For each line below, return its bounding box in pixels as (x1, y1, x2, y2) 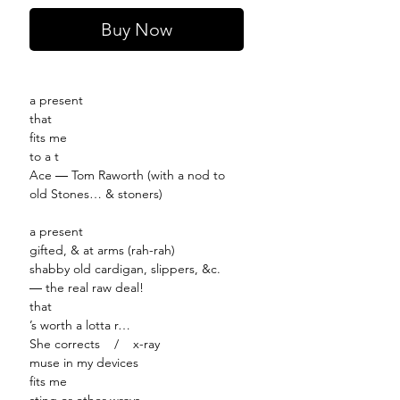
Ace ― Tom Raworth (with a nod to (29, 167, 225, 184)
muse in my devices (29, 354, 138, 371)
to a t (29, 148, 59, 165)
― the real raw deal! (29, 279, 144, 296)
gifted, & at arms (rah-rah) (29, 242, 175, 259)
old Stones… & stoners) (29, 186, 162, 203)
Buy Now (101, 19, 172, 41)
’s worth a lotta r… (29, 317, 130, 334)
